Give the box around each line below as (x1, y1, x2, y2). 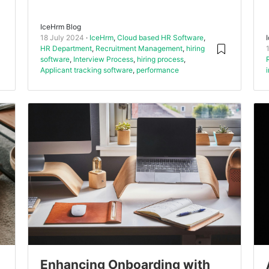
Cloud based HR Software (116, 33, 204, 43)
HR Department (40, 44, 92, 53)
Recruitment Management (95, 44, 183, 53)
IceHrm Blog (40, 22, 81, 32)
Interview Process (73, 55, 133, 64)
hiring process (136, 55, 184, 64)
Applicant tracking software (40, 65, 133, 75)
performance (136, 65, 179, 75)
